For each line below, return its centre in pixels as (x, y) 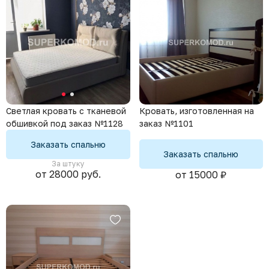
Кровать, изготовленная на (196, 110)
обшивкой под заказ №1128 (65, 123)
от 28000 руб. (68, 174)
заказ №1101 (166, 123)
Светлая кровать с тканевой (66, 111)
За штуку (68, 164)
